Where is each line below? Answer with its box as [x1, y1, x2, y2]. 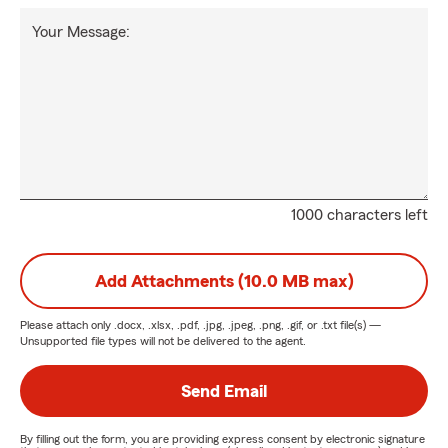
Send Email [181, 382, 267, 400]
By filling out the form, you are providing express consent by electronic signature [20, 433, 425, 445]
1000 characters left [291, 207, 428, 223]
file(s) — [337, 319, 381, 331]
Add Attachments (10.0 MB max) [94, 272, 354, 290]
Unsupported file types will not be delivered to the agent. [20, 335, 306, 347]
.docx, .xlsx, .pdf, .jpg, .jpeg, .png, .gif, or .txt [114, 319, 337, 331]
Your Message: [32, 24, 130, 40]
